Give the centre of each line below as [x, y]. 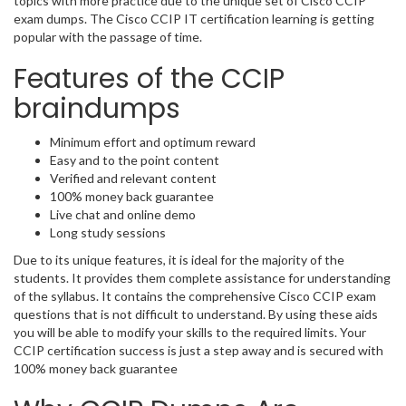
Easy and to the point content [135, 160]
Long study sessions [108, 232]
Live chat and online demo [123, 214]
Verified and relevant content [133, 178]
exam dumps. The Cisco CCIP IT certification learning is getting [194, 19]
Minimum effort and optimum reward [153, 142]
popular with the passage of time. [108, 37]
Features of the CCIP [149, 79]
